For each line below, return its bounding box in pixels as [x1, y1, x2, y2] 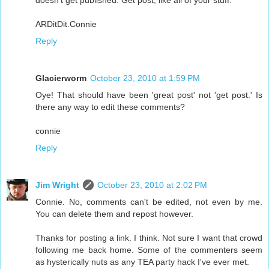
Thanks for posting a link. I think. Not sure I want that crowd [35, 232, 262, 243]
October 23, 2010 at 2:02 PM [97, 180, 207, 190]
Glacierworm [35, 73, 86, 83]
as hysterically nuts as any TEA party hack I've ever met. [35, 256, 249, 267]
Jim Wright [35, 180, 79, 190]
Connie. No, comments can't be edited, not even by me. [35, 196, 262, 207]
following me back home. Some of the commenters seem [35, 244, 262, 255]
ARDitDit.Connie [35, 19, 97, 29]
